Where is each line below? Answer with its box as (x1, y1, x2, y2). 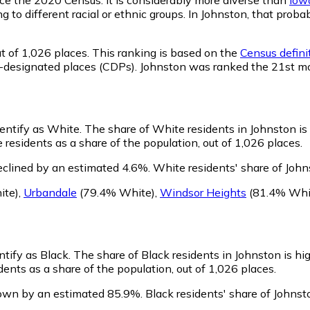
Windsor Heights (160, 185, 246, 199)
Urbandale (24, 185, 77, 199)
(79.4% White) (77, 185, 155, 199)
